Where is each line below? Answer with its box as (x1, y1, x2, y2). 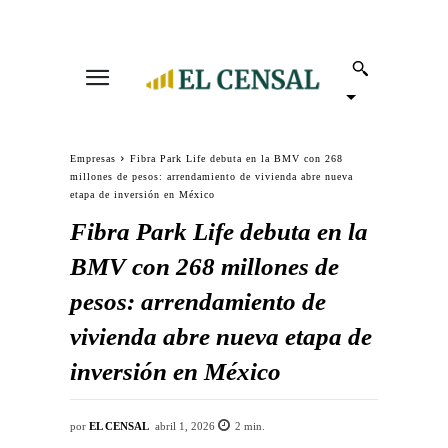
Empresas (70, 153, 116, 164)
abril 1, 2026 (155, 420, 216, 433)
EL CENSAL (89, 419, 149, 432)
